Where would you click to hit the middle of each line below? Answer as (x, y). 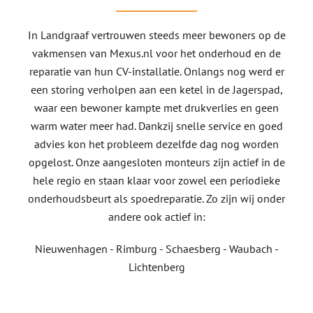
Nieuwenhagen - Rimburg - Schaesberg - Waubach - (156, 248)
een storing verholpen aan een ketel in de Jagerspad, (156, 89)
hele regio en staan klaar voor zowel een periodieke (156, 180)
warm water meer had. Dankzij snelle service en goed (156, 125)
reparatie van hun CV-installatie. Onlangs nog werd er (156, 71)
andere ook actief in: (156, 216)
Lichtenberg (156, 267)
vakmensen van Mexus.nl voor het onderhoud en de (156, 53)
